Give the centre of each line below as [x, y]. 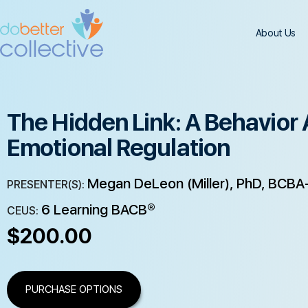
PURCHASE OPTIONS [74, 289]
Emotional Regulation [119, 148]
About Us [275, 33]
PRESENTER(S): [47, 184]
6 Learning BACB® [98, 210]
